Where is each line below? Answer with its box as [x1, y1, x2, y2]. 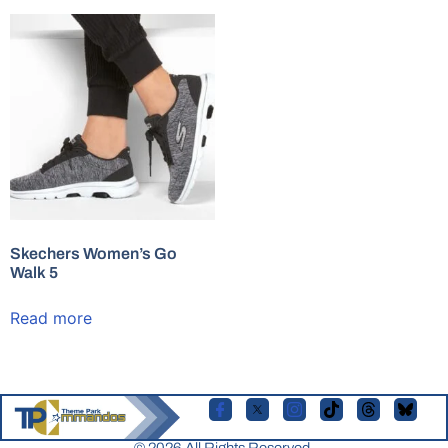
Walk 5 [10, 263, 58, 281]
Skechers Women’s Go [10, 244, 177, 262]
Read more [10, 307, 92, 328]
